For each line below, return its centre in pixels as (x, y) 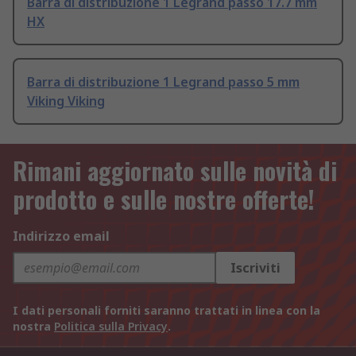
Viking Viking (66, 101)
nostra (33, 327)
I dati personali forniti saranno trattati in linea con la (166, 311)
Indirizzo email (61, 236)
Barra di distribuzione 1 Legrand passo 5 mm (163, 82)
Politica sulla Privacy (111, 327)
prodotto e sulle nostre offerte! (164, 199)
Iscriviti (255, 268)
